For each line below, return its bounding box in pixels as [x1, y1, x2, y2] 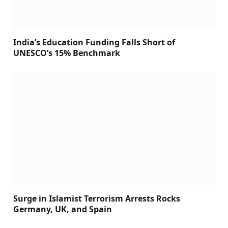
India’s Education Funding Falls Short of [13, 36, 175, 48]
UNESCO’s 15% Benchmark [13, 47, 120, 59]
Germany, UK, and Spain [13, 203, 112, 215]
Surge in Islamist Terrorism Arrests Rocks [13, 192, 180, 204]
